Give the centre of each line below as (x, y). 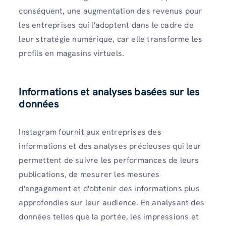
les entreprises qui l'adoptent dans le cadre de (106, 25)
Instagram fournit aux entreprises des (90, 132)
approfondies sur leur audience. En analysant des (111, 203)
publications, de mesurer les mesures (89, 175)
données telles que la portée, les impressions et (109, 217)
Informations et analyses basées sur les (109, 92)
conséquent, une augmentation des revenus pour (111, 11)
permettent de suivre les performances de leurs (109, 160)
